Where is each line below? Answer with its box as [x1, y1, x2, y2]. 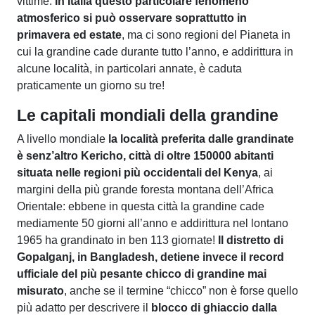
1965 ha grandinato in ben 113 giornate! [17, 233, 218, 246]
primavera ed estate [17, 28, 122, 41]
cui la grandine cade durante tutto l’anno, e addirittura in [17, 45, 293, 58]
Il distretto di [218, 233, 283, 246]
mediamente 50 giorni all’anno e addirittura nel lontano [17, 217, 288, 229]
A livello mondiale [17, 132, 108, 145]
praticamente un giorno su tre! [17, 79, 165, 91]
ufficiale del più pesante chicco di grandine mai [17, 267, 266, 280]
